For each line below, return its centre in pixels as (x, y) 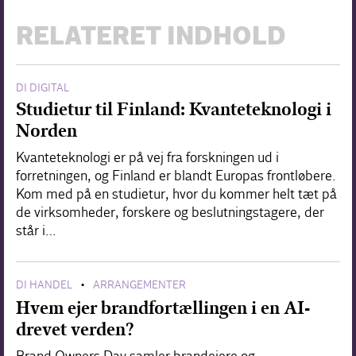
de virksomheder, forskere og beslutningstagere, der (170, 212)
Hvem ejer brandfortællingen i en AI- (163, 308)
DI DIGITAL (43, 87)
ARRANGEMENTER (139, 284)
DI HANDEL (44, 284)
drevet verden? (75, 329)
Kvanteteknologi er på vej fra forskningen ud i (147, 157)
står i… (36, 230)
